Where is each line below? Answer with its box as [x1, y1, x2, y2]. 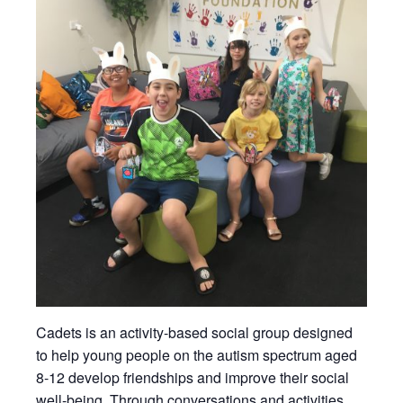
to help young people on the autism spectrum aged [36, 345, 357, 365]
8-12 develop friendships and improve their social [36, 367, 349, 388]
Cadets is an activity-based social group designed [36, 322, 353, 343]
